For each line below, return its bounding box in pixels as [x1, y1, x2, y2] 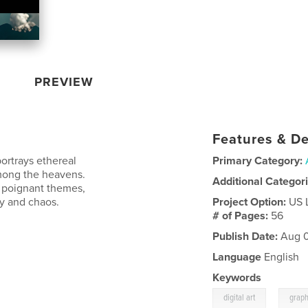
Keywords [212, 270, 262, 285]
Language [212, 250, 262, 264]
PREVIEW [34, 74, 94, 89]
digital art [223, 291, 256, 304]
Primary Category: [212, 153, 303, 168]
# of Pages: [212, 208, 272, 223]
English [261, 250, 300, 264]
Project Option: [212, 195, 289, 209]
